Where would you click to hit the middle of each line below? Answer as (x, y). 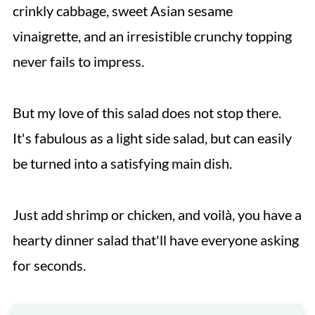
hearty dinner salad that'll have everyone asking (155, 240)
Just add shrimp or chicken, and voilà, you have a (157, 214)
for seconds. (49, 265)
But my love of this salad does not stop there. (147, 112)
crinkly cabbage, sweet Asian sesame (122, 11)
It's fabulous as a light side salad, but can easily (152, 138)
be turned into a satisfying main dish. (122, 163)
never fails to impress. (78, 61)
